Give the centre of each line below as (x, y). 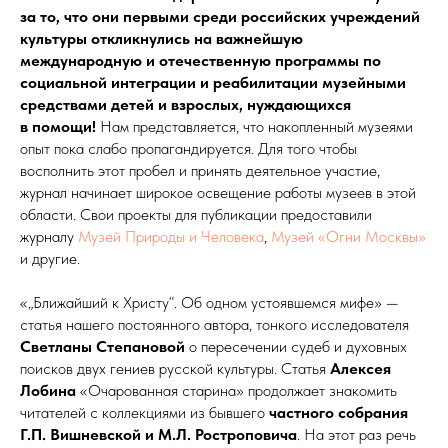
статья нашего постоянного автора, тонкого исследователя (214, 325)
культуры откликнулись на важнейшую (161, 39)
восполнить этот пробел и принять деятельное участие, (200, 171)
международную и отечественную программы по (200, 61)
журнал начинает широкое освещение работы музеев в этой (218, 193)
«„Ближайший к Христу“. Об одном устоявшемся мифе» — (209, 303)
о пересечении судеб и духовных (296, 347)
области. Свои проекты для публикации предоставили (196, 215)
